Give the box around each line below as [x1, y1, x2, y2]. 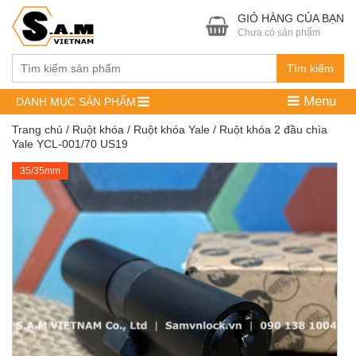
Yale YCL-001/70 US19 [12, 137, 128, 150]
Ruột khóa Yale [133, 122, 210, 136]
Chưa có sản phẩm [238, 27, 320, 38]
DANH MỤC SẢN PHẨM [16, 95, 136, 108]
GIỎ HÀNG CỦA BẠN [238, 12, 344, 25]
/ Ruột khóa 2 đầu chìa [210, 122, 327, 136]
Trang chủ [12, 122, 63, 136]
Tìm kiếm [287, 61, 334, 75]
